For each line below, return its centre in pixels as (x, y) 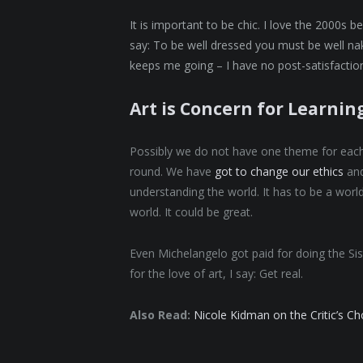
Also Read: (160, 314)
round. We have (173, 171)
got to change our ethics (280, 171)
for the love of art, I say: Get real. (217, 273)
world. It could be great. (192, 211)
